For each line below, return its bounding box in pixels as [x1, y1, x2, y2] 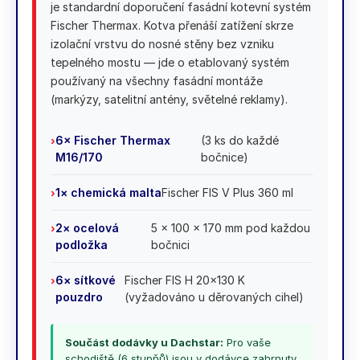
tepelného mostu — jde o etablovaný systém [51, 55, 289, 69]
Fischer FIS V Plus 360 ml [162, 185, 293, 199]
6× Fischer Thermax [55, 133, 170, 147]
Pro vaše [223, 335, 271, 349]
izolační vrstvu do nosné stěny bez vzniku [51, 36, 274, 51]
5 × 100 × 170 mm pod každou [151, 220, 311, 235]
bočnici [151, 237, 190, 252]
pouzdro [55, 289, 103, 304]
